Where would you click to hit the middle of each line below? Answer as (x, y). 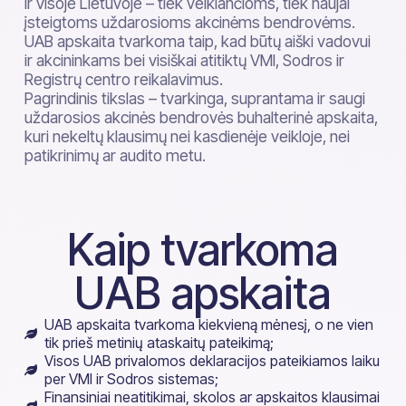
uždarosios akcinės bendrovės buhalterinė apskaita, (201, 117)
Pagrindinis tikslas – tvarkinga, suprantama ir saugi (194, 98)
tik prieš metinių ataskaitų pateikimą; (159, 343)
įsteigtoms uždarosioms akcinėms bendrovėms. (189, 22)
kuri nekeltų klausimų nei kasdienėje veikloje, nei (187, 136)
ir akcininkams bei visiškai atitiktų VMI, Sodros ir (184, 60)
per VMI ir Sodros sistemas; (132, 379)
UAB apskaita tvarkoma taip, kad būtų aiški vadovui (197, 41)
